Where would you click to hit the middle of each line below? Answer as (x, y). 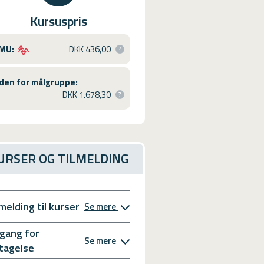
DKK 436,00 (90, 49)
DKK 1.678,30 (87, 95)
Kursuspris (58, 21)
